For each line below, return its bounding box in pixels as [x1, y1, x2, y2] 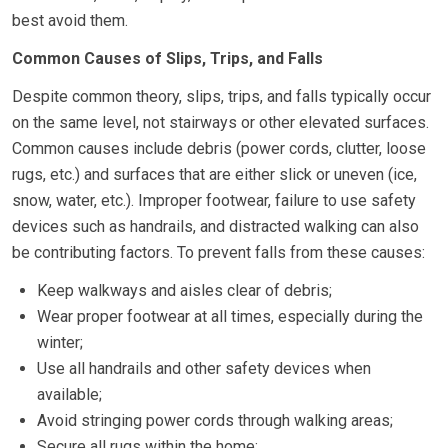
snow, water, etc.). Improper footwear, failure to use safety [12, 190, 416, 210]
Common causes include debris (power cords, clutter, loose [12, 138, 426, 158]
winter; [37, 332, 83, 352]
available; [37, 384, 102, 404]
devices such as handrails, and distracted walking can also [12, 216, 419, 236]
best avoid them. [12, 10, 128, 30]
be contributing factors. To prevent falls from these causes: [12, 242, 425, 262]
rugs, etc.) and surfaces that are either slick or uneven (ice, [12, 164, 417, 184]
